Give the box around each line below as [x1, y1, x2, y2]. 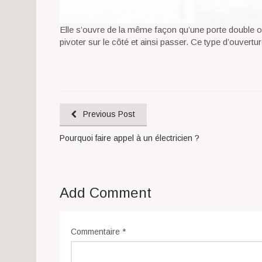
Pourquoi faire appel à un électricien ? [60, 133, 199, 143]
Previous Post [83, 109, 135, 119]
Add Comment [60, 184, 151, 201]
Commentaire [71, 226, 122, 236]
